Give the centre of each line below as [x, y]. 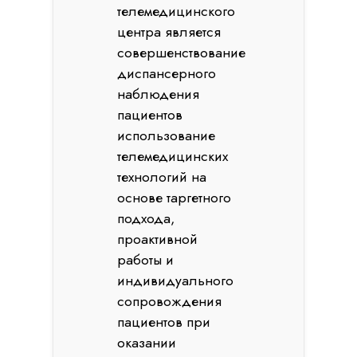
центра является [169, 32]
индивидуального [176, 280]
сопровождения [170, 301]
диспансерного [167, 73]
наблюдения [159, 94]
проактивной [158, 239]
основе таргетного [175, 198]
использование [167, 135]
